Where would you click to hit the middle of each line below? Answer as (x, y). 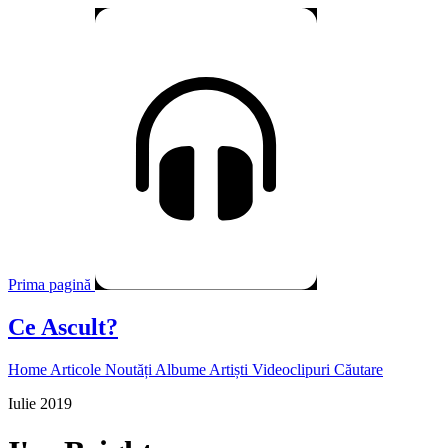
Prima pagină (49, 284)
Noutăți (130, 369)
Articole (77, 369)
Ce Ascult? (63, 326)
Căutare (358, 369)
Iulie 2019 (40, 403)
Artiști (230, 369)
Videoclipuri (293, 369)
